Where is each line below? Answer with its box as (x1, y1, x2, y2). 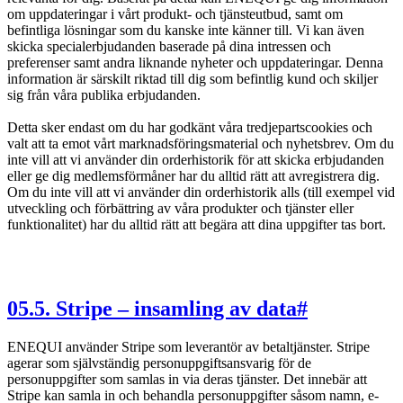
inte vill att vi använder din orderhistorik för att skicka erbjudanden (7, 151, 384, 167)
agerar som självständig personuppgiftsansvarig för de (7, 355, 311, 372)
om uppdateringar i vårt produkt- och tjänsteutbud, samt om (7, 5, 343, 22)
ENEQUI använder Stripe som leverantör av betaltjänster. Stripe (7, 339, 370, 355)
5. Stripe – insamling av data (34, 297, 297, 321)
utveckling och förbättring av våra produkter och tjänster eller (7, 200, 354, 216)
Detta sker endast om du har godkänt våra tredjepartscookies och (7, 119, 372, 135)
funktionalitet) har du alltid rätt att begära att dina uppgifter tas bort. (7, 216, 386, 232)
